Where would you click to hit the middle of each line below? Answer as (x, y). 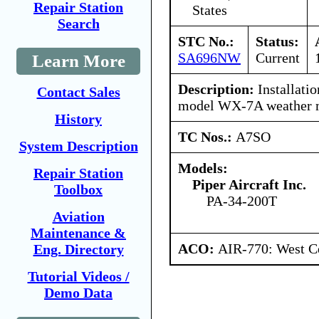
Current (278, 57)
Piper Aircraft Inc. (249, 184)
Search (78, 23)
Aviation (78, 216)
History (78, 119)
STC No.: (206, 41)
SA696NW (209, 57)
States (210, 10)
